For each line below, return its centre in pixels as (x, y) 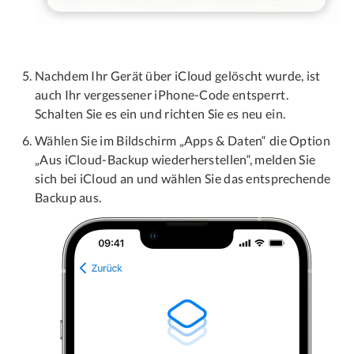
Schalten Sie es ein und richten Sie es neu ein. (160, 114)
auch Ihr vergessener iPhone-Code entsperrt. (162, 95)
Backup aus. (68, 198)
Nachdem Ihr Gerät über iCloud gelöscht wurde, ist (178, 76)
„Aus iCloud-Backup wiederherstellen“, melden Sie (175, 160)
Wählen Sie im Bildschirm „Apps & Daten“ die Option (183, 141)
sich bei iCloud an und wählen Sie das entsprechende (183, 179)
